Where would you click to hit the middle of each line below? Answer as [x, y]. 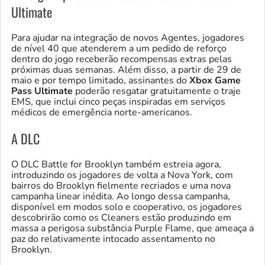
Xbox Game [215, 80]
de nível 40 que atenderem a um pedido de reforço [119, 48]
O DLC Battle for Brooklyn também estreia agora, [116, 164]
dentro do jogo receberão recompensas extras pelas [122, 59]
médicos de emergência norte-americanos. [102, 112]
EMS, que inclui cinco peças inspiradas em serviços [118, 101]
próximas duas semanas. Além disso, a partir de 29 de [126, 70]
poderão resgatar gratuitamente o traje [157, 91]
